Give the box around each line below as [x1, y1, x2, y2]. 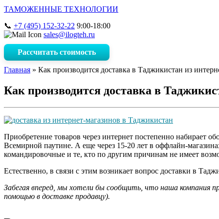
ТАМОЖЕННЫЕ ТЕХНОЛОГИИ [4, 5, 118, 13]
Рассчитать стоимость [18, 48, 96, 56]
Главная [4, 66, 30, 74]
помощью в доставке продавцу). [4, 192, 110, 200]
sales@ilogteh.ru [44, 30, 95, 39]
